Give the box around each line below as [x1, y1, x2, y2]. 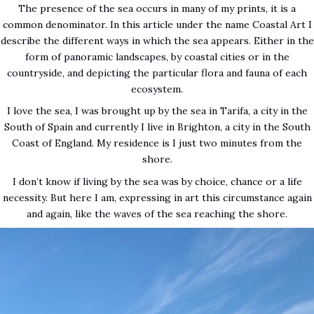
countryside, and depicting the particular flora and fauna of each [7, 67, 307, 79]
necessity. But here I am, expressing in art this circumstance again [2, 191, 312, 204]
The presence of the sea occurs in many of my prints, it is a [18, 2, 296, 15]
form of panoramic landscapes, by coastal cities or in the [25, 50, 289, 63]
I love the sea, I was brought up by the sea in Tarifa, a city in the [6, 104, 308, 118]
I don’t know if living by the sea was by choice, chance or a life [12, 175, 302, 188]
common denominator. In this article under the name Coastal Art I [2, 18, 312, 31]
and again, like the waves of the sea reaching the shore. [27, 207, 287, 220]
